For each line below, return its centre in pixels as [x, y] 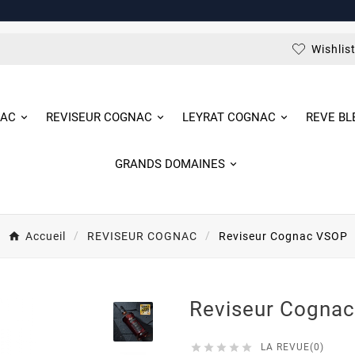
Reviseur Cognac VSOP [283, 237]
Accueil [45, 237]
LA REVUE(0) [292, 347]
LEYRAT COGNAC [229, 118]
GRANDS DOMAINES [170, 164]
